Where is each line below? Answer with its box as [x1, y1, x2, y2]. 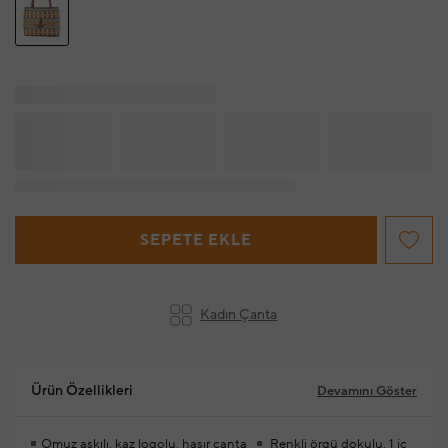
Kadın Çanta [200, 306, 278, 325]
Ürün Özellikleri [31, 382, 133, 401]
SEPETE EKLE [139, 231, 252, 251]
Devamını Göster [316, 383, 417, 400]
